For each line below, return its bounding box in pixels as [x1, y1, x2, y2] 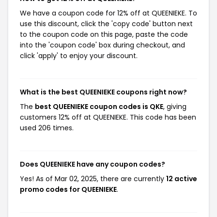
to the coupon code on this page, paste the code [20, 30, 188, 39]
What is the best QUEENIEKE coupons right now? [20, 87, 187, 97]
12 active [166, 174, 197, 184]
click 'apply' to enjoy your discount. [20, 51, 138, 61]
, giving [163, 102, 186, 111]
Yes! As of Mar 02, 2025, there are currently [20, 174, 166, 184]
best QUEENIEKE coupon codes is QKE [35, 102, 163, 111]
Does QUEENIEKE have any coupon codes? [20, 159, 165, 169]
